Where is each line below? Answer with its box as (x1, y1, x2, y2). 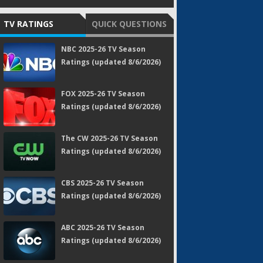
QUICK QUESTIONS (92, 18, 167, 29)
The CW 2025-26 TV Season (61, 133, 158, 143)
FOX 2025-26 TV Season (61, 89, 145, 99)
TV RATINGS (4, 18, 53, 29)
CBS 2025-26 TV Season (61, 178, 144, 188)
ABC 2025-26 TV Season (61, 222, 144, 232)
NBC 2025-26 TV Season (61, 44, 146, 54)
